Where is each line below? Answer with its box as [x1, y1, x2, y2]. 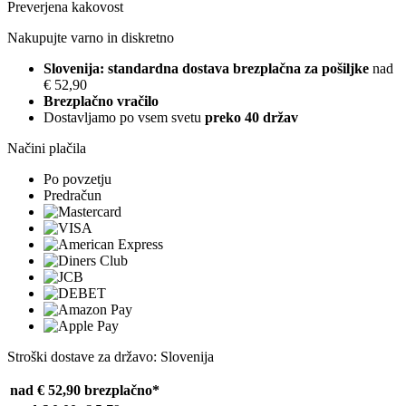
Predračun [43, 188, 101, 204]
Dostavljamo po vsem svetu [43, 110, 205, 126]
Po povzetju [43, 171, 111, 188]
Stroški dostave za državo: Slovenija [7, 349, 214, 365]
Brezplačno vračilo [43, 93, 159, 110]
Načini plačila [7, 140, 86, 157]
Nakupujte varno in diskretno [7, 30, 174, 46]
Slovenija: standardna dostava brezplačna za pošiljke [43, 61, 372, 77]
